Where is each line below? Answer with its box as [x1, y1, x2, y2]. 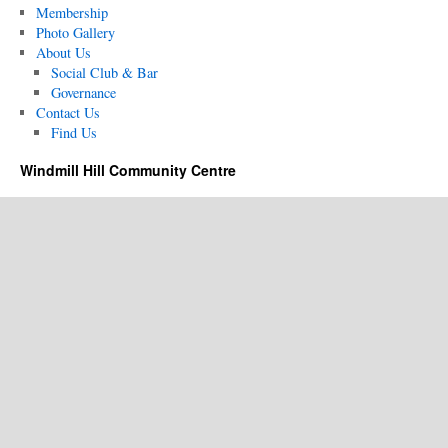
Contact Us [35, 103, 100, 122]
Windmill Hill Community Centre [20, 160, 236, 180]
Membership [35, 3, 108, 22]
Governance [51, 83, 117, 102]
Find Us [51, 123, 98, 142]
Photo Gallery [35, 23, 115, 42]
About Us [35, 43, 91, 62]
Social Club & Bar [51, 63, 159, 82]
